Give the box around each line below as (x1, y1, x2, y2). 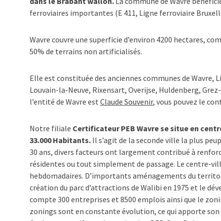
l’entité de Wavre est (30, 97, 100, 107)
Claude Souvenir (100, 97, 153, 107)
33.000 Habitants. (30, 135, 91, 145)
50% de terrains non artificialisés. (30, 46, 142, 56)
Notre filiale (30, 123, 73, 133)
